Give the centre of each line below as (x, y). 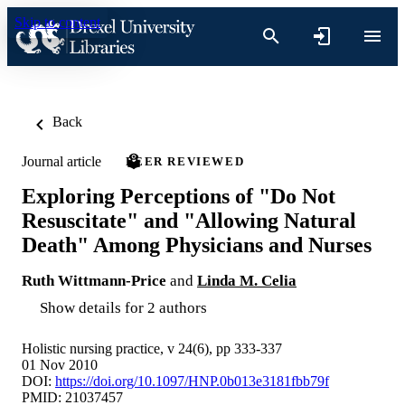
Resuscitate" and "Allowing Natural (189, 220)
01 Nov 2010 (60, 364)
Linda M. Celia (247, 280)
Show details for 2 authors (123, 307)
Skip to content (57, 22)
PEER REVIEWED (185, 161)
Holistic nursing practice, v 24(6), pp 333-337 (152, 348)
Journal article (61, 161)
